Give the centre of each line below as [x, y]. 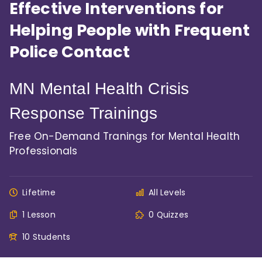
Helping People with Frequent [130, 30]
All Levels [167, 192]
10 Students [46, 237]
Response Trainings [84, 113]
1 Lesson [39, 215]
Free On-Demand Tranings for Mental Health [125, 136]
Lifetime [39, 192]
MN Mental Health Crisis [99, 89]
